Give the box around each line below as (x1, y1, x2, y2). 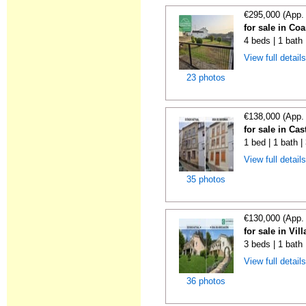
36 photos (186, 276, 225, 286)
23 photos (186, 72, 225, 83)
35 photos (186, 174, 225, 184)
